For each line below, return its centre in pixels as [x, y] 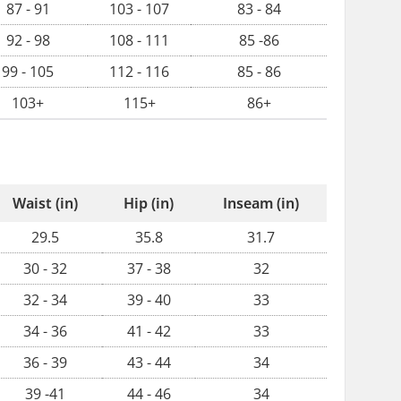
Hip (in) [149, 203]
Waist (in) [45, 203]
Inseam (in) [261, 203]
